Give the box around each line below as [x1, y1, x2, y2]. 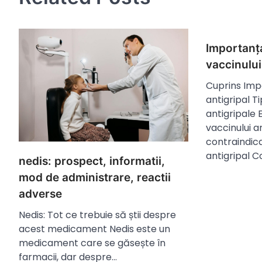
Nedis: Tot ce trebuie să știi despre [19, 208, 176, 222]
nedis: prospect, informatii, [19, 154, 165, 168]
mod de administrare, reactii [19, 171, 171, 185]
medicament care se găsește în [19, 236, 166, 250]
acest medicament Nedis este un [19, 222, 170, 236]
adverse [19, 187, 62, 201]
